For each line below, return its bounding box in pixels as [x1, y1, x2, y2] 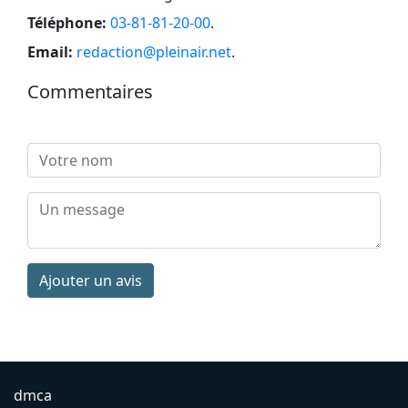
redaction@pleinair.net [76, 41, 231, 62]
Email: [27, 41, 73, 62]
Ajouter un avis [39, 270, 142, 291]
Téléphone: [27, 12, 107, 33]
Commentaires [27, 78, 153, 104]
